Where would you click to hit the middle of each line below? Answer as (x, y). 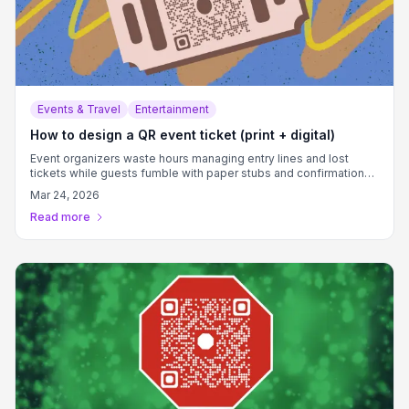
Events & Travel (79, 109)
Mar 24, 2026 (65, 195)
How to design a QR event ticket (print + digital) (183, 135)
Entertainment (172, 109)
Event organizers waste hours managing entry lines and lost (189, 158)
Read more (60, 217)
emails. (49, 188)
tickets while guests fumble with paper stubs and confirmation (197, 173)
